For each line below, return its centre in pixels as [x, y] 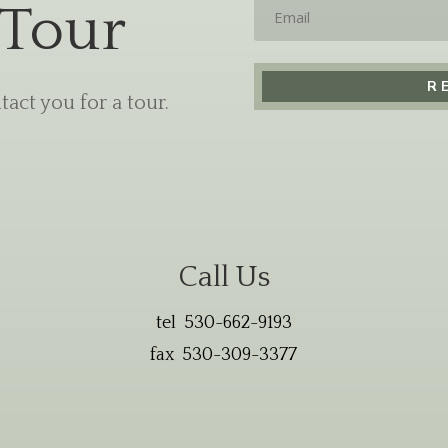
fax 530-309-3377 [224, 354]
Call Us [223, 277]
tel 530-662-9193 [223, 322]
